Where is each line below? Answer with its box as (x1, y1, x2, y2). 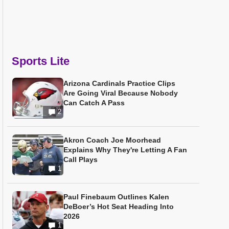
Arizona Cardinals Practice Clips (63, 79, 175, 87)
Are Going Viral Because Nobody (63, 89, 178, 97)
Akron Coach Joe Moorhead (63, 136, 161, 144)
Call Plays (63, 155, 98, 164)
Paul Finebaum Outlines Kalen (63, 193, 169, 201)
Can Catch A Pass (63, 99, 125, 107)
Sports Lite (12, 55, 70, 67)
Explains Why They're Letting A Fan (63, 146, 187, 154)
